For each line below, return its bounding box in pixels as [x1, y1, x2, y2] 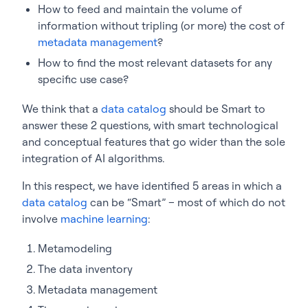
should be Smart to [166, 101, 265, 115]
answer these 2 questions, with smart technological [22, 118, 278, 132]
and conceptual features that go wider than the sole [22, 134, 285, 148]
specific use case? [38, 71, 129, 86]
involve [22, 211, 60, 225]
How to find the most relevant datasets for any [38, 55, 272, 69]
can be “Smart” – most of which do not [87, 195, 285, 209]
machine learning [60, 211, 148, 225]
